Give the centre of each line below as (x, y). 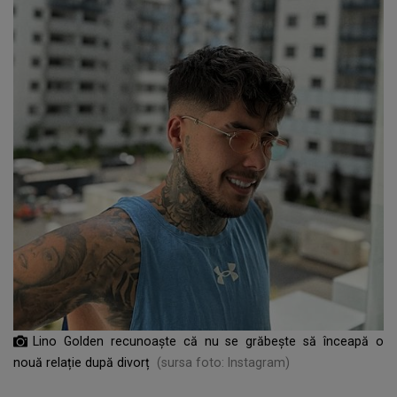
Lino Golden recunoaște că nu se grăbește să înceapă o (208, 341)
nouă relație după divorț (82, 362)
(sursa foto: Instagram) (223, 362)
